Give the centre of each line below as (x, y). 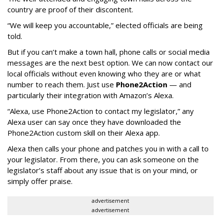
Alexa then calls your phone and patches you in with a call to (108, 148)
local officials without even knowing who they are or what (104, 74)
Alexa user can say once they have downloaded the (94, 122)
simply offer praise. (40, 181)
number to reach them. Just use (62, 84)
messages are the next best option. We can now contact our (110, 63)
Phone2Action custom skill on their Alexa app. (84, 133)
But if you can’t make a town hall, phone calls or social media (109, 52)
